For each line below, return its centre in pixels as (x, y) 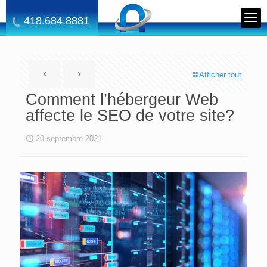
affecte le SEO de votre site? (130, 116)
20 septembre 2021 (69, 139)
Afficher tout (220, 75)
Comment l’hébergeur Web (122, 100)
